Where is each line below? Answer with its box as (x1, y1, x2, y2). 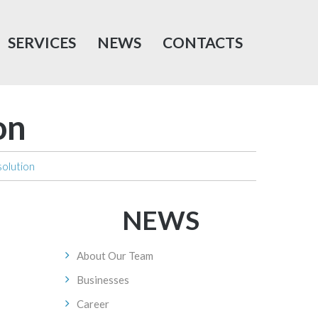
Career (76, 297, 109, 310)
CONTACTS (162, 33, 243, 51)
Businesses (76, 273, 129, 286)
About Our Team (76, 249, 153, 262)
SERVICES (7, 33, 76, 51)
